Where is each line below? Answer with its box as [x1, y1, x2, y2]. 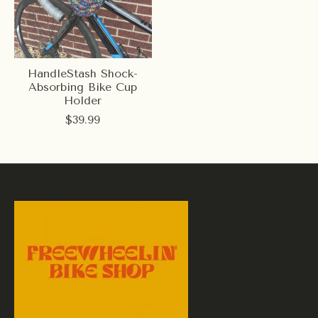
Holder [64, 93, 102, 107]
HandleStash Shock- [28, 66, 138, 80]
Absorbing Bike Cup [28, 79, 138, 94]
